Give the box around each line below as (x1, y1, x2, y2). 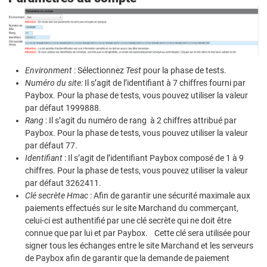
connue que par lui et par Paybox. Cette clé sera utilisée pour (25, 228, 250, 238)
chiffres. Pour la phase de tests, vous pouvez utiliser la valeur (25, 165, 248, 175)
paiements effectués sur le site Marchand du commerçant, (25, 203, 238, 213)
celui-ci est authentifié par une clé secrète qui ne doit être (25, 215, 231, 225)
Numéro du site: (25, 77, 83, 88)
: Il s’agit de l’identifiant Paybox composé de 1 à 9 (63, 153, 244, 163)
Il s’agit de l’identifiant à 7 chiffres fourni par (83, 77, 246, 88)
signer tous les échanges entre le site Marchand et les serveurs (25, 240, 253, 250)
